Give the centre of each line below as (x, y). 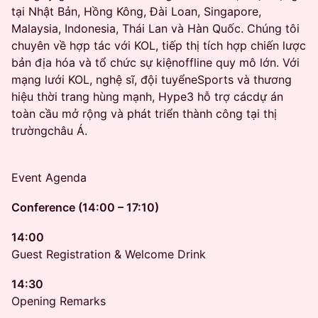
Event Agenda (49, 177)
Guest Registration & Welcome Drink (109, 254)
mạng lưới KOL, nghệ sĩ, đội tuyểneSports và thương (152, 79)
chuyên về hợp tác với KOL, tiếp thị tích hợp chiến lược (159, 45)
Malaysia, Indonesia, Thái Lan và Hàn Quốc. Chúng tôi (155, 28)
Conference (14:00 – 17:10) (85, 207)
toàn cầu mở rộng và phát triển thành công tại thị (144, 114)
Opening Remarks (59, 301)
